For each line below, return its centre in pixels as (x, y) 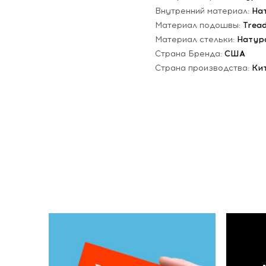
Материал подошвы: (199, 25)
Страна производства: (203, 68)
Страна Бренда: (190, 53)
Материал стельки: (196, 39)
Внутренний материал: (203, 11)
